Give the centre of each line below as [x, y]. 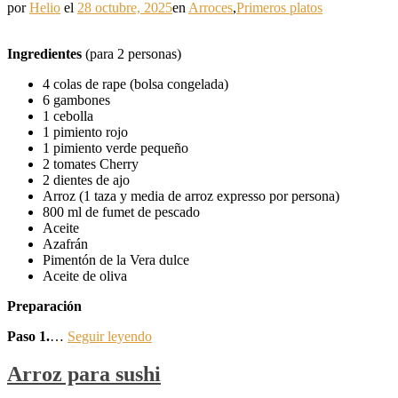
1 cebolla [68, 115]
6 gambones [76, 99]
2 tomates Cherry [91, 163]
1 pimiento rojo [85, 131]
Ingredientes [44, 53]
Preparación [44, 306]
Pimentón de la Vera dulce [116, 259]
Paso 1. [28, 336]
